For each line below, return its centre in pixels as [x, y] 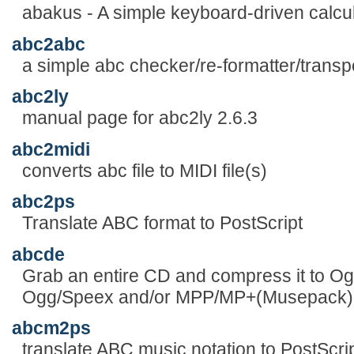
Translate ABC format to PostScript [162, 223]
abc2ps [43, 202]
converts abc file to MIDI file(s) [144, 170]
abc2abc [49, 44]
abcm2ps [51, 328]
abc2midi [51, 149]
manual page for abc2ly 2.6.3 [139, 118]
